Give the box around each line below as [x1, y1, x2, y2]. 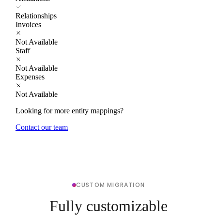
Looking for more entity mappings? [15, 106, 124, 115]
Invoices [15, 20, 41, 29]
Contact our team [15, 123, 68, 131]
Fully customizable [49, 197, 168, 215]
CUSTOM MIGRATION [76, 180, 145, 189]
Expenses [15, 72, 45, 81]
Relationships [15, 11, 57, 20]
